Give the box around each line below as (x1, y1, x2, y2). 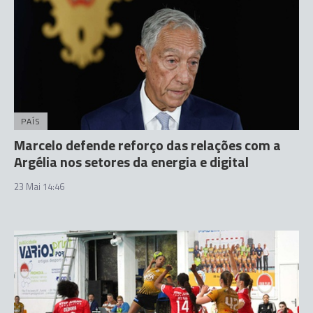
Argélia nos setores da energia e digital (14, 151, 249, 173)
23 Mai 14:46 (14, 180, 64, 194)
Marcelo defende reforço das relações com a (14, 134, 281, 156)
